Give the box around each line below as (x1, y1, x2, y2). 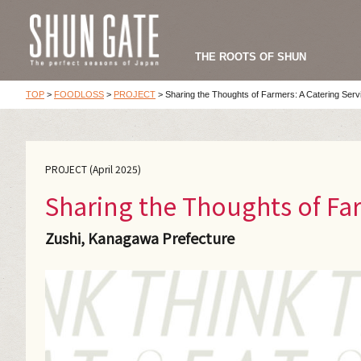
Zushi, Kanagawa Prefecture (45, 227, 234, 248)
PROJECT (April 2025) (45, 162, 141, 176)
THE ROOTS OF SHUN (195, 50, 306, 63)
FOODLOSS (54, 89, 104, 99)
